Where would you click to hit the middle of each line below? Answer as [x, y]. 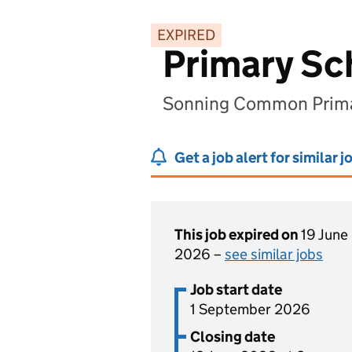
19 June [324, 235]
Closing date [233, 337]
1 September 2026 [250, 309]
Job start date [236, 290]
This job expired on [238, 235]
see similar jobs [274, 254]
